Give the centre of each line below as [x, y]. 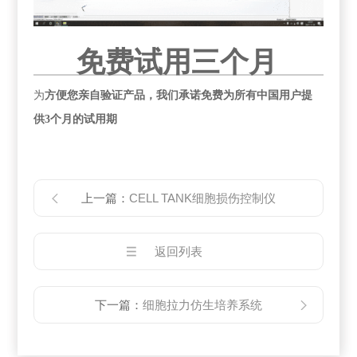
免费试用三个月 [177, 63]
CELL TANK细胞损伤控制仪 [202, 198]
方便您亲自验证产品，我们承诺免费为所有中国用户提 [179, 96]
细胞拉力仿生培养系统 [202, 305]
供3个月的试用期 [76, 120]
